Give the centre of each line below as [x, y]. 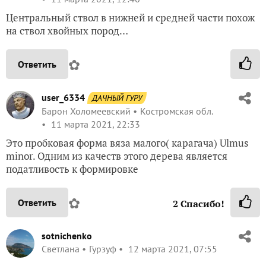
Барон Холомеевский [86, 111]
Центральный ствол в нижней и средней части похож [130, 18]
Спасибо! [201, 204]
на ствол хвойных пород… [67, 31]
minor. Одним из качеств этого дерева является [117, 156]
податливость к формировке [72, 169]
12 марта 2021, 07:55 [172, 249]
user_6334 [63, 98]
